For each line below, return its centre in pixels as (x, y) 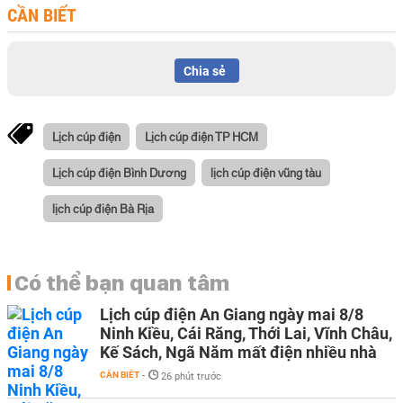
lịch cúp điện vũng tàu (266, 172)
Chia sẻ (205, 71)
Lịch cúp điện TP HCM (201, 136)
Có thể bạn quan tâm (122, 282)
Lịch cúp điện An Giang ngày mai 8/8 (232, 314)
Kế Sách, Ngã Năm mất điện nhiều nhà (238, 352)
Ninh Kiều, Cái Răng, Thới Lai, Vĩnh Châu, (246, 333)
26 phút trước (191, 376)
